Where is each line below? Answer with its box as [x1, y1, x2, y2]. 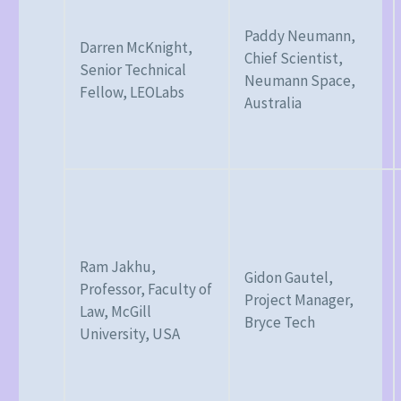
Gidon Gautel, [244, 267, 333, 287]
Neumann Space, [244, 70, 355, 90]
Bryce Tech [244, 311, 315, 332]
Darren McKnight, [80, 37, 192, 57]
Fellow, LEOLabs [80, 81, 184, 102]
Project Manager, [244, 289, 354, 310]
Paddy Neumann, [244, 25, 355, 46]
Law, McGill [80, 301, 151, 321]
